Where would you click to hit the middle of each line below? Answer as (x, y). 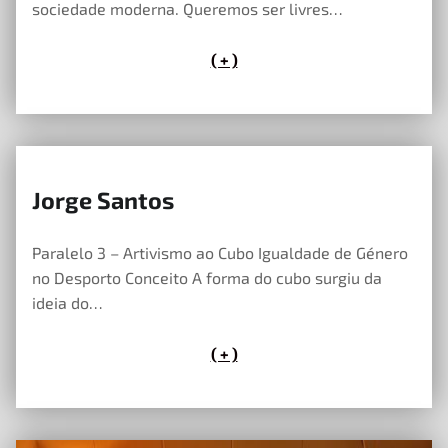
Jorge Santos (103, 199)
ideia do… (67, 302)
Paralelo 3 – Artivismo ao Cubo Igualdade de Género (220, 252)
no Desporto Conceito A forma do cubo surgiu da (207, 277)
